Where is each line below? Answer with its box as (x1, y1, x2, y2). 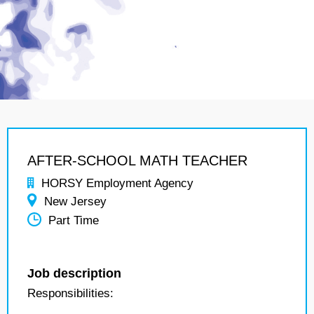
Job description (27, 266, 121, 280)
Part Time (48, 214, 99, 228)
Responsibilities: (27, 287, 114, 300)
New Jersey (44, 195, 107, 208)
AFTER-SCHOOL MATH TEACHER (27, 153, 247, 168)
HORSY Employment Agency (41, 177, 193, 190)
